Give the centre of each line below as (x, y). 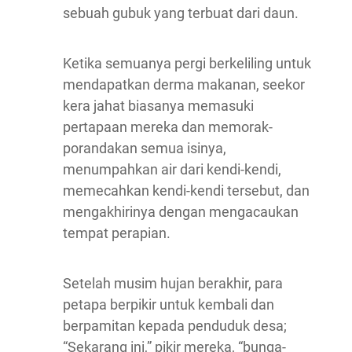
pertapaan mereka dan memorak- (168, 127)
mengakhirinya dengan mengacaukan (181, 212)
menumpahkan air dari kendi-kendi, (172, 169)
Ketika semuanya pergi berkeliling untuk (187, 63)
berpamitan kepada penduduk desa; (175, 326)
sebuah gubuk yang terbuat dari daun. (181, 13)
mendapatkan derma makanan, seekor (184, 84)
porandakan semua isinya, (145, 148)
